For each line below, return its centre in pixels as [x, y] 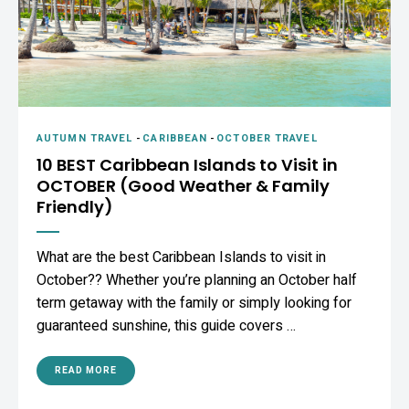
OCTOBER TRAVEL [267, 138]
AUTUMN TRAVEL [85, 138]
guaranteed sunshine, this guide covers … [166, 325]
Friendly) [75, 206]
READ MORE [86, 370]
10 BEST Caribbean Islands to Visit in [187, 164]
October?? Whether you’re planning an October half [197, 280]
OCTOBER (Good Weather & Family [183, 185]
